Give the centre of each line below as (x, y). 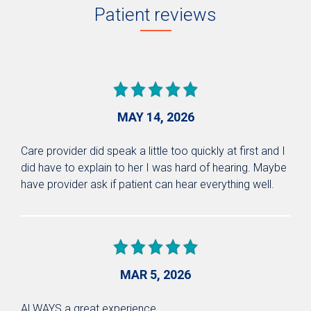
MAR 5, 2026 (155, 274)
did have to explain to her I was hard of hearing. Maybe (154, 167)
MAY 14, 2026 (155, 117)
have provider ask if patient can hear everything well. (148, 184)
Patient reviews (155, 14)
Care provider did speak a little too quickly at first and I (153, 151)
